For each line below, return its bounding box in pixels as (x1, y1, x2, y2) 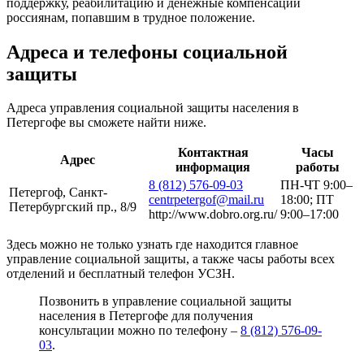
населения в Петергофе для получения (39, 309, 253, 323)
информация (175, 160, 250, 175)
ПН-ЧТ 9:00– (280, 178, 353, 193)
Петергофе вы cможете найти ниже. (6, 115, 206, 130)
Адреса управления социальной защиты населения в (6, 101, 299, 115)
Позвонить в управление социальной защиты (39, 294, 292, 309)
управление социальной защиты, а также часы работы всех (6, 252, 335, 266)
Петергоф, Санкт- (9, 185, 107, 200)
